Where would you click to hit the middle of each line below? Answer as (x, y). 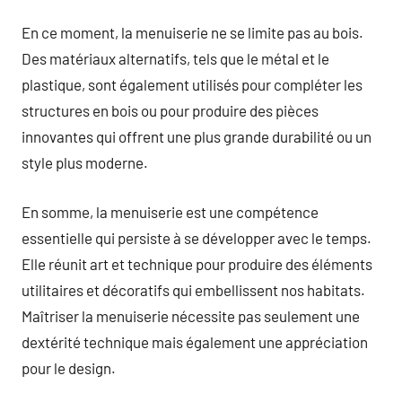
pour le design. (69, 367)
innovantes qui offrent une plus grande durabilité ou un (197, 136)
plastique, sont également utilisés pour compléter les (192, 84)
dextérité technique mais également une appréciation (195, 341)
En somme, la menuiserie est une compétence (170, 211)
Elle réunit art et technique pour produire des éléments (197, 263)
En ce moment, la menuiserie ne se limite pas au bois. (192, 32)
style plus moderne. (85, 162)
